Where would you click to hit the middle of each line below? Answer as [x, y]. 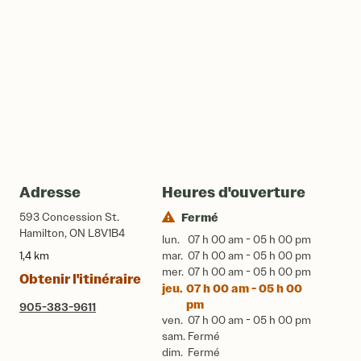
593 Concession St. [69, 217]
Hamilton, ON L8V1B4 [72, 233]
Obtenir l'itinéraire [80, 279]
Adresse [50, 192]
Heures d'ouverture [233, 192]
